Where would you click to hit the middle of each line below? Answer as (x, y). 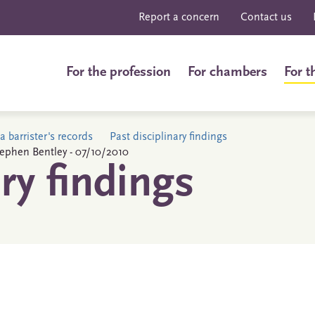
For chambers (227, 72)
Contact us (266, 18)
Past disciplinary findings (168, 137)
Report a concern (179, 18)
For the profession (118, 72)
